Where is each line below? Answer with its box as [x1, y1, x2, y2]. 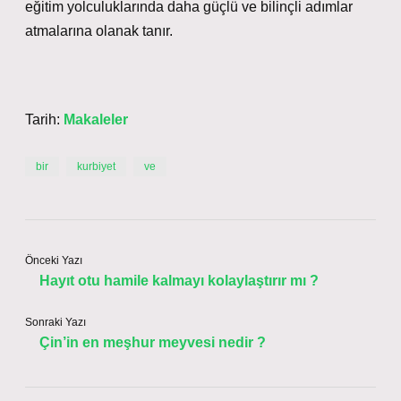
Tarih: [25, 112, 64, 127]
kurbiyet [77, 160, 115, 173]
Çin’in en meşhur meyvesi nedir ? [39, 335, 266, 350]
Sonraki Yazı [25, 316, 86, 328]
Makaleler [64, 112, 128, 127]
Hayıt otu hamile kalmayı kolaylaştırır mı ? [39, 273, 319, 288]
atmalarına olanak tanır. [25, 23, 173, 38]
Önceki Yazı [25, 254, 82, 267]
